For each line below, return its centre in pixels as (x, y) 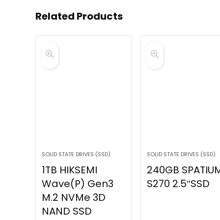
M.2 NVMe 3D (74, 198)
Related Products (79, 16)
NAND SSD (67, 211)
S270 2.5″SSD (179, 184)
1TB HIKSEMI (70, 170)
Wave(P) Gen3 (78, 184)
